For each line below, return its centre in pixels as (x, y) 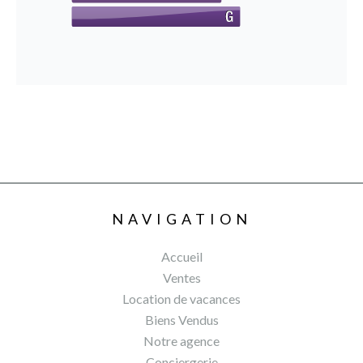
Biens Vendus (181, 320)
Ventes (181, 278)
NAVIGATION (181, 219)
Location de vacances (181, 299)
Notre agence (181, 341)
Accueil (181, 256)
